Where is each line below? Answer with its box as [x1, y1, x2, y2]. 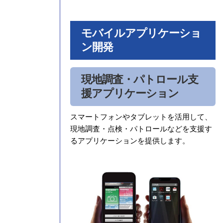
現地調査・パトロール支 [81, 73, 198, 86]
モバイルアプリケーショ [81, 27, 201, 40]
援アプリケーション [81, 87, 179, 100]
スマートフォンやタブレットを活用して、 [70, 113, 212, 121]
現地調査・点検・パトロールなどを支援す [70, 125, 212, 133]
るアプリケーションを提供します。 [70, 137, 190, 145]
